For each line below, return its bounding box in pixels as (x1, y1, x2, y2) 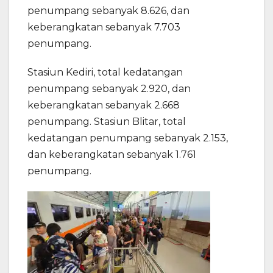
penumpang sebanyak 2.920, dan (27, 82, 191, 94)
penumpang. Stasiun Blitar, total (27, 115, 186, 127)
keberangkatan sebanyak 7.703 (27, 21, 180, 33)
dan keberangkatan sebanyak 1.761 (27, 148, 196, 160)
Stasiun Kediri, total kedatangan (27, 66, 183, 78)
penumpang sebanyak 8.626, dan (27, 4, 190, 16)
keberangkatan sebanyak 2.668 (27, 99, 180, 111)
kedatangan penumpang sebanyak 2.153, (27, 132, 228, 144)
